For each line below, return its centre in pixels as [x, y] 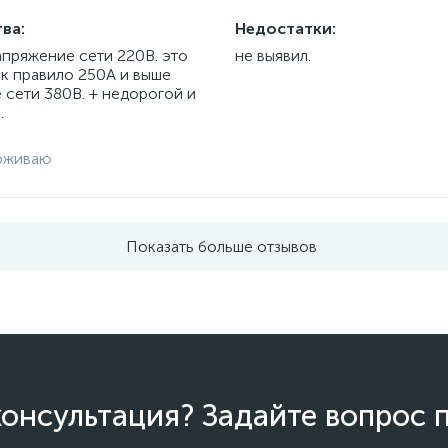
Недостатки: [285, 28]
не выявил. [272, 55]
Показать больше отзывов [221, 246]
